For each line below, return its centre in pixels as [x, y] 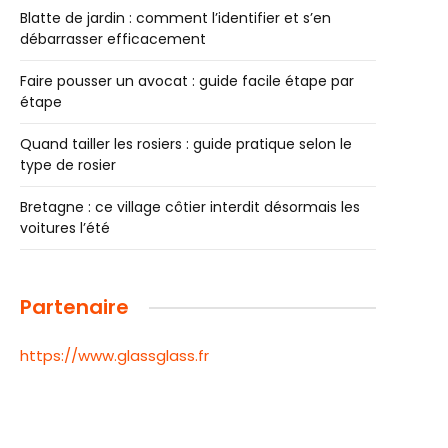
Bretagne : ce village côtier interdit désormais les [190, 207]
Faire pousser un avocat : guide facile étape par [187, 81]
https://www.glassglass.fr [114, 355]
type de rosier [68, 165]
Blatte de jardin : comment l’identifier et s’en [175, 18]
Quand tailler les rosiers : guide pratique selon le [186, 144]
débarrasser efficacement [113, 39]
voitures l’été [65, 228]
